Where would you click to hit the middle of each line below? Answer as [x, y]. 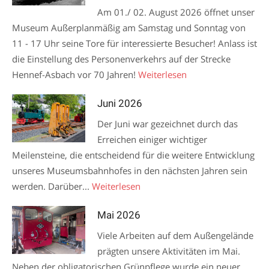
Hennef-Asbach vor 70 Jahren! [75, 74]
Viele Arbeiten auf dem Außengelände [176, 235]
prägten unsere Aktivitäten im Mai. [169, 251]
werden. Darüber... [52, 186]
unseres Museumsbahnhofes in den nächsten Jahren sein [130, 171]
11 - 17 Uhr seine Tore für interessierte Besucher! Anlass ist [134, 43]
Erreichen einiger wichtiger [153, 139]
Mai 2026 [119, 215]
